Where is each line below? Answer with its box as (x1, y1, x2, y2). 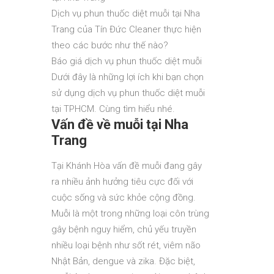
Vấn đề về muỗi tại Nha (51, 117, 188, 132)
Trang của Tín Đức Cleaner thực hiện (51, 24, 201, 35)
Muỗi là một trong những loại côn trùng (51, 208, 209, 219)
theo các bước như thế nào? (51, 40, 168, 51)
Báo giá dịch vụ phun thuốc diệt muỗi (51, 56, 202, 67)
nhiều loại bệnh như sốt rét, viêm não (51, 240, 201, 251)
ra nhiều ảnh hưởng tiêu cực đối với (51, 176, 193, 187)
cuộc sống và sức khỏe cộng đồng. (51, 192, 196, 203)
